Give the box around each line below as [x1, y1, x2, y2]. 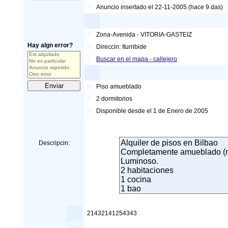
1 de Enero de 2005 [153, 107, 208, 115]
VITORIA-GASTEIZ [140, 31, 192, 38]
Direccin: [96, 43, 122, 50]
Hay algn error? [27, 42, 73, 49]
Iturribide [122, 43, 147, 50]
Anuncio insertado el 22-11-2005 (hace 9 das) [96, 4, 223, 11]
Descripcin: [38, 139, 70, 147]
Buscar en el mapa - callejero [96, 55, 177, 63]
